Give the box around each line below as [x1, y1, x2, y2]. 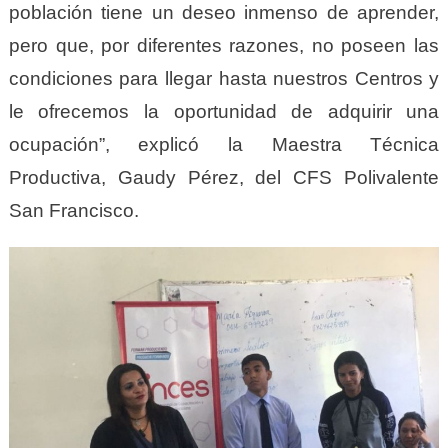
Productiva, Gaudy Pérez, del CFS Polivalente [8, 167, 440, 189]
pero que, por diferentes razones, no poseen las [8, 35, 440, 57]
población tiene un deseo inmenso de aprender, [8, 2, 440, 24]
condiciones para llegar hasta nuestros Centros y [8, 68, 440, 90]
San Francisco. [8, 200, 139, 222]
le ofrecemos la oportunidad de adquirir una [8, 101, 440, 123]
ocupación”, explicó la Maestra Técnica [8, 134, 440, 156]
